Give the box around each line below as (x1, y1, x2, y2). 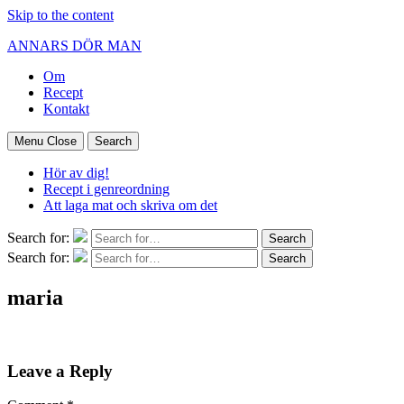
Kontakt (43, 101, 89, 116)
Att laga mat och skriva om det (43, 197, 217, 213)
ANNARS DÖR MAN (7, 38, 142, 53)
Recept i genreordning (43, 181, 170, 197)
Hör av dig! (43, 165, 109, 180)
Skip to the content (7, 7, 114, 23)
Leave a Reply (7, 361, 113, 381)
